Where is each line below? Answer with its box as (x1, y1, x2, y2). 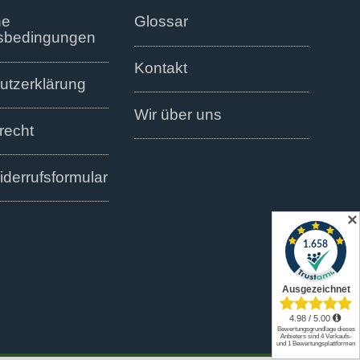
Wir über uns (134, 105, 222, 123)
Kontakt (134, 59, 187, 77)
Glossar (134, 13, 188, 31)
